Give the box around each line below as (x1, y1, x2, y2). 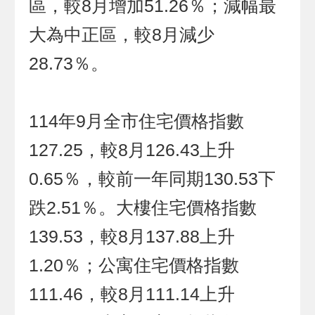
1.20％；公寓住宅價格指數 (29, 256, 240, 276)
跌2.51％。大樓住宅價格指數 (29, 198, 257, 218)
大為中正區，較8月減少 (29, 25, 215, 45)
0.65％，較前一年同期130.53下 (29, 169, 276, 189)
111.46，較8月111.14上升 (29, 285, 236, 304)
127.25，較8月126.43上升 (29, 141, 236, 160)
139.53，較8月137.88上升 (29, 227, 236, 247)
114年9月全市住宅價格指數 (29, 112, 245, 131)
